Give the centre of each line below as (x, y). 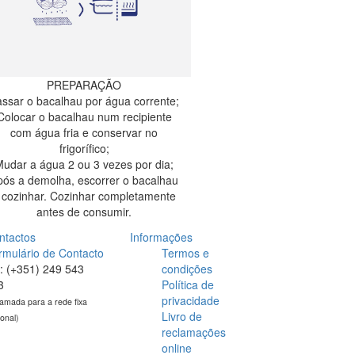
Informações (161, 237)
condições (187, 268)
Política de (187, 284)
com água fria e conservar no (84, 132)
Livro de (181, 316)
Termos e (185, 252)
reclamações (193, 332)
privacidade (190, 300)
